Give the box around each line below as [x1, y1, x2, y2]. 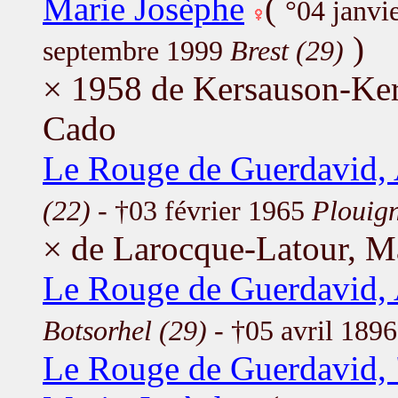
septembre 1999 [43, 35, 230, 67]
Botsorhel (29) [43, 314, 207, 346]
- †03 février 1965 [91, 195, 312, 227]
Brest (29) [230, 35, 344, 67]
